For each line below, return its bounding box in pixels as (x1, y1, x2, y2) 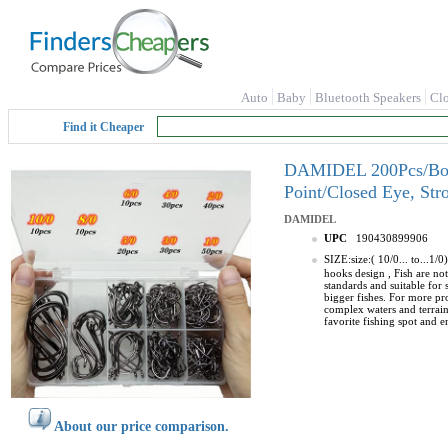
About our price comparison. (54, 419, 229, 434)
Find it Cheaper (63, 120, 144, 134)
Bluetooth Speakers (315, 90, 421, 105)
